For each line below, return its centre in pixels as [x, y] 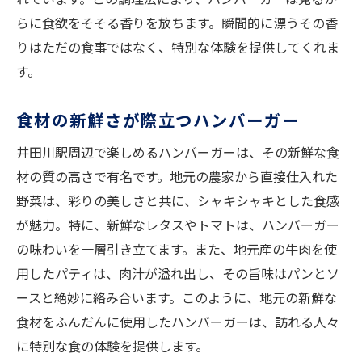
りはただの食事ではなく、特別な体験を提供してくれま [178, 47]
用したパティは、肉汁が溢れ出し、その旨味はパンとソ [178, 274]
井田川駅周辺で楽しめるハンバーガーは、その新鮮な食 [178, 152]
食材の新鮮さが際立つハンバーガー [158, 120]
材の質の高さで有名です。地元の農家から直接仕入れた [177, 177]
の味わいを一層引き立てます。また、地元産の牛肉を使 [177, 249]
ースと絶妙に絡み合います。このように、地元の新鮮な [177, 298]
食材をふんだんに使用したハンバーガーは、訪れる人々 [178, 322]
